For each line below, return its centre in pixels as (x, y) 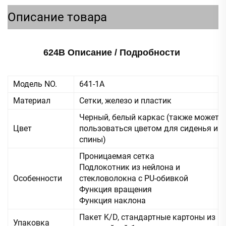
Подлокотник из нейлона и (130, 167)
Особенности (38, 178)
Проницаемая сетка (117, 156)
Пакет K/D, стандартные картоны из (147, 217)
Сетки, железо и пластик (125, 100)
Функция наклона (112, 200)
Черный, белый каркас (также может (149, 117)
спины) (93, 139)
